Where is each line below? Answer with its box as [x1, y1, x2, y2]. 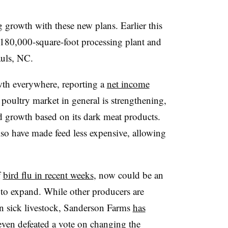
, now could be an [93, 168, 163, 181]
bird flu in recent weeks [3, 168, 94, 181]
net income [106, 77, 150, 90]
